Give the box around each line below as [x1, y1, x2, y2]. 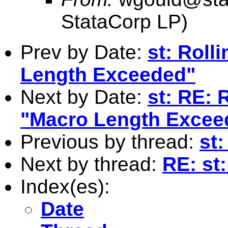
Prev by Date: [20, 41, 148, 63]
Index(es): [20, 175, 110, 197]
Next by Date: [20, 85, 148, 108]
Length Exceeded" [20, 63, 195, 85]
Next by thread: [20, 153, 162, 175]
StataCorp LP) [61, 10, 188, 33]
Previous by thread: [20, 130, 199, 153]
